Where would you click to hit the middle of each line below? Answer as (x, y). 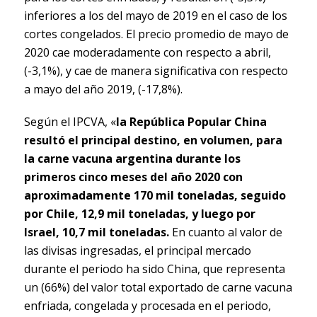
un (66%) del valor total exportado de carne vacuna (158, 287)
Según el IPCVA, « (70, 121)
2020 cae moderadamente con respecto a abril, (147, 52)
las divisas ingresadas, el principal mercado (137, 250)
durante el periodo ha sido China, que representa (154, 269)
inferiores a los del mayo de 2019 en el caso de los (155, 15)
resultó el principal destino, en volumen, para (153, 140)
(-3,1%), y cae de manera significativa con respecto (156, 70)
